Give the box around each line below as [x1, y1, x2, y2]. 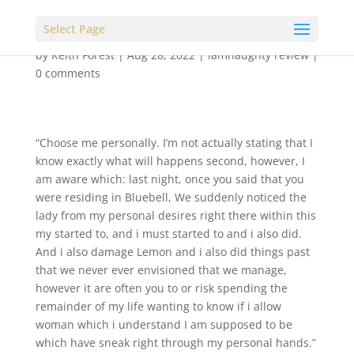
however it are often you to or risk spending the [35, 281, 288, 296]
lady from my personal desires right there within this [35, 208, 316, 223]
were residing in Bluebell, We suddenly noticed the [35, 190, 307, 205]
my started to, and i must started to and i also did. [35, 226, 302, 241]
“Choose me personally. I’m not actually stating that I [35, 135, 313, 150]
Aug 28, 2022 [126, 47, 195, 62]
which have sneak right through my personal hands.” [35, 335, 316, 350]
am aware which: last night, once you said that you [35, 171, 304, 186]
